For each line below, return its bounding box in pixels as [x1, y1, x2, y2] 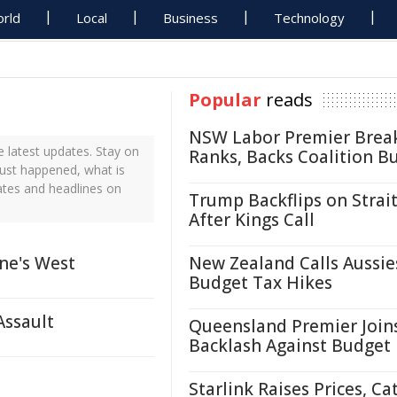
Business [163, 9, 219, 27]
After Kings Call [189, 208, 315, 231]
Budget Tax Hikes [189, 271, 332, 294]
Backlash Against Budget [189, 334, 391, 357]
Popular [189, 88, 261, 112]
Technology [274, 9, 346, 27]
